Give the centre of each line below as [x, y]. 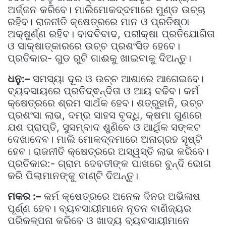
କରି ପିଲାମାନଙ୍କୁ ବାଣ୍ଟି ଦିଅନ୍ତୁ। [73, 175]
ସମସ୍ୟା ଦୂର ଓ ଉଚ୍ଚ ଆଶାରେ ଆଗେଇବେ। [117, 78]
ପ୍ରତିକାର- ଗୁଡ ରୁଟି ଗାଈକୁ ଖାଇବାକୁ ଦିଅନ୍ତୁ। [99, 58]
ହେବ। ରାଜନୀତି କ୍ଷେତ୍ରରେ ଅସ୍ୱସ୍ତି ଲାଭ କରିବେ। [108, 151]
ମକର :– [24, 196]
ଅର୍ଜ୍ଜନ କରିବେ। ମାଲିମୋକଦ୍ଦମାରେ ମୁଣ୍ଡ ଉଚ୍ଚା [106, 9]
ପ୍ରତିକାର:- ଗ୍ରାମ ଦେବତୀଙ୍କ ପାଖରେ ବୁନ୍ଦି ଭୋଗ [109, 163]
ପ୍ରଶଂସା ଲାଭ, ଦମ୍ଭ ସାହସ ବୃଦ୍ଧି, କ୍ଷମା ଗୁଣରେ [105, 115]
